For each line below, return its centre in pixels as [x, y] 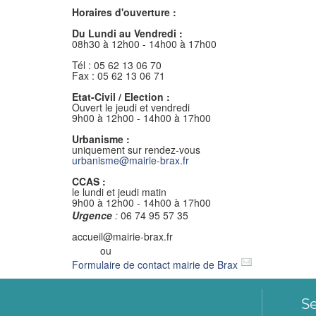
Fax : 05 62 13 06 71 [119, 75]
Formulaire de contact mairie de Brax [155, 265]
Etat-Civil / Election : [121, 97]
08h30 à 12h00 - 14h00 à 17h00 [144, 44]
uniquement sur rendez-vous [136, 150]
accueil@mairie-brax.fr [122, 236]
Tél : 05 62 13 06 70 [117, 65]
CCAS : [90, 181]
